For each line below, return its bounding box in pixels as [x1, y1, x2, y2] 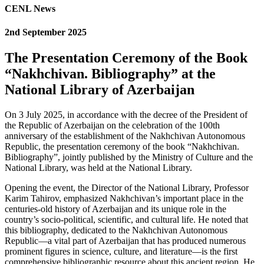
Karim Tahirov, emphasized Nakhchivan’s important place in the [5, 193, 243, 203]
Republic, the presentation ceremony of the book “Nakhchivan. [5, 141, 239, 151]
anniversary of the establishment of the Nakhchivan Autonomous [5, 130, 245, 141]
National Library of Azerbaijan [5, 81, 194, 97]
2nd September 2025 [5, 27, 87, 37]
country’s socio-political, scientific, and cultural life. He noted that [5, 214, 248, 225]
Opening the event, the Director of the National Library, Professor [5, 182, 249, 193]
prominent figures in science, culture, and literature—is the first [5, 246, 237, 256]
